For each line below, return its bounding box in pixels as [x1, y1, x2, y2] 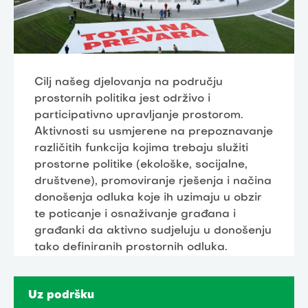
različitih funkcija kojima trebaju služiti [34, 142, 248, 154]
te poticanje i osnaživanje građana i [34, 208, 236, 220]
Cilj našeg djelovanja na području [34, 76, 223, 88]
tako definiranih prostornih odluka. [34, 241, 228, 253]
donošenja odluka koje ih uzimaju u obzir [34, 192, 262, 203]
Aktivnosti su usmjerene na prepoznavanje [34, 126, 273, 137]
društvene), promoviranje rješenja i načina [34, 175, 272, 187]
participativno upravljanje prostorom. [34, 109, 243, 121]
